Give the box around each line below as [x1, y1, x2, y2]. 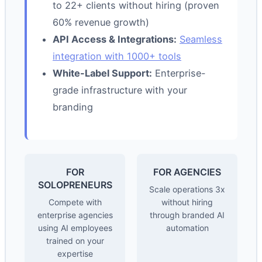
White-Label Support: [53, 67, 152, 80]
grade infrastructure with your [53, 84, 187, 96]
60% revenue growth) [53, 16, 149, 29]
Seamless [180, 33, 222, 46]
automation [166, 222, 209, 233]
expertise [57, 248, 93, 258]
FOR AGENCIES [153, 166, 221, 178]
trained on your [46, 235, 104, 246]
